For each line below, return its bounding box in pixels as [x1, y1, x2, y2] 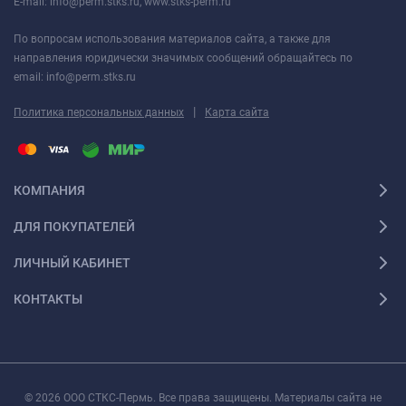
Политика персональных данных [14, 106, 184, 120]
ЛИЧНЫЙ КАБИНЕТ [14, 255, 130, 270]
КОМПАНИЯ [14, 182, 85, 198]
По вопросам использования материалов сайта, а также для [14, 33, 331, 46]
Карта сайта [205, 106, 269, 120]
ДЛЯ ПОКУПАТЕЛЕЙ [14, 218, 135, 234]
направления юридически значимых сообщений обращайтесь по [14, 52, 353, 65]
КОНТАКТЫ [14, 291, 82, 306]
